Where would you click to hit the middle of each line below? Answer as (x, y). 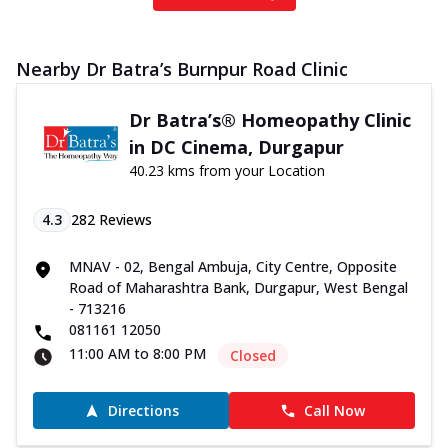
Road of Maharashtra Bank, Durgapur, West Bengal (238, 288)
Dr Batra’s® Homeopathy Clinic (269, 120)
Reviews (123, 220)
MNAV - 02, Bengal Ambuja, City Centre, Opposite (233, 267)
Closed (253, 356)
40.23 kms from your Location (226, 171)
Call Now (334, 411)
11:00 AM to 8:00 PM (137, 354)
